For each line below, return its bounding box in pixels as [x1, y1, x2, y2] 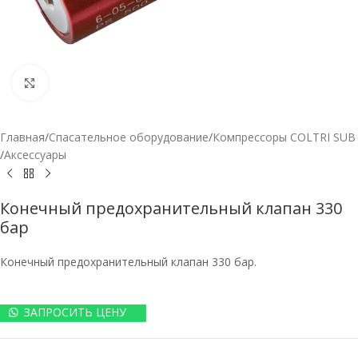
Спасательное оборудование [49, 129, 209, 145]
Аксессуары [4, 147, 66, 162]
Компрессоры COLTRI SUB [213, 129, 356, 145]
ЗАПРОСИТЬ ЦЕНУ [24, 304, 127, 320]
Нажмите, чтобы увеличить [47, 75, 191, 89]
